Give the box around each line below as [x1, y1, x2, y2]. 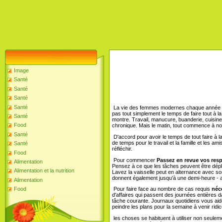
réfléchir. [112, 145, 132, 152]
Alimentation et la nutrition [14, 167, 74, 174]
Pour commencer [112, 157, 155, 163]
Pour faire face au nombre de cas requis [112, 186, 210, 192]
